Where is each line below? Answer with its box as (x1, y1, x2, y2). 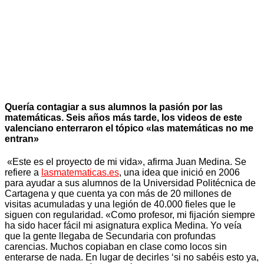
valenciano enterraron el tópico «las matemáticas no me (5, 123, 253, 133)
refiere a (5, 167, 41, 178)
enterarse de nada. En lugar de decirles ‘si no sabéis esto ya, (5, 252, 259, 263)
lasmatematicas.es (41, 167, 119, 178)
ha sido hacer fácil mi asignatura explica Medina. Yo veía (5, 220, 242, 231)
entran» (5, 133, 39, 144)
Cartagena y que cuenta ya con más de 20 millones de (5, 189, 232, 199)
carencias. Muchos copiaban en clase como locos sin (5, 242, 227, 252)
